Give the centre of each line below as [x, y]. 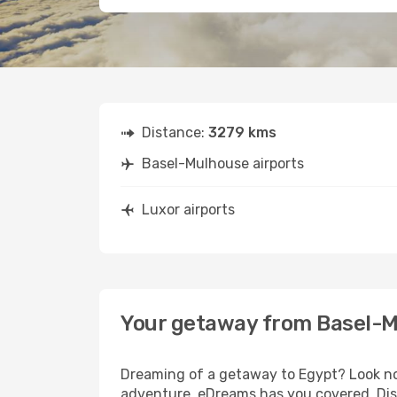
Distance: [175, 132]
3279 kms [242, 132]
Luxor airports [188, 210]
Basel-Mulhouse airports [223, 163]
